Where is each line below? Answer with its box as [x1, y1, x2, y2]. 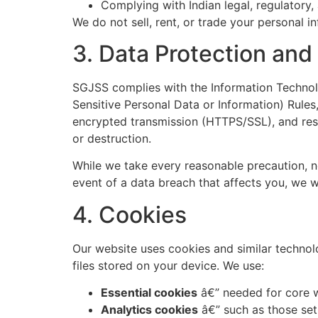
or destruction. [72, 131, 151, 146]
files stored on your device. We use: [72, 258, 264, 273]
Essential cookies [101, 285, 197, 300]
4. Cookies [72, 200, 187, 229]
